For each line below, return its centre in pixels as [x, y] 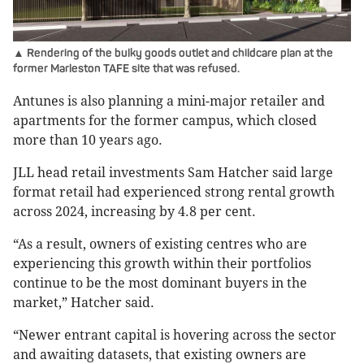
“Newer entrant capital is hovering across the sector [175, 336]
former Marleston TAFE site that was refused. [126, 69]
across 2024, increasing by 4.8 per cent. [134, 212]
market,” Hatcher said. [84, 303]
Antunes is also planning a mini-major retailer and [169, 102]
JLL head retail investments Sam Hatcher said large [173, 173]
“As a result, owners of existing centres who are [160, 245]
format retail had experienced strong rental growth [174, 193]
